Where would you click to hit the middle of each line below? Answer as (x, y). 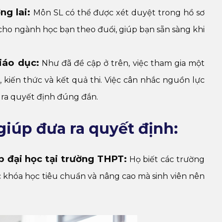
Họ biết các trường (166, 160)
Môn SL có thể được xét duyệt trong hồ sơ (119, 12)
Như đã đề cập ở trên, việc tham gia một (122, 63)
